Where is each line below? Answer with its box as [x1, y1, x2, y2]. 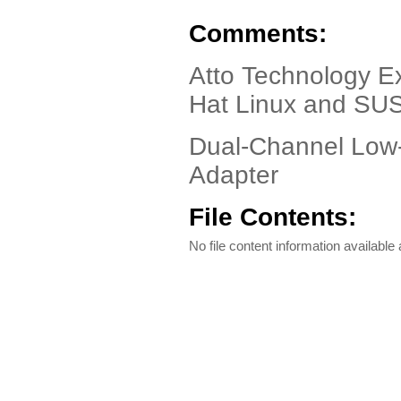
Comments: [189, 20, 327, 47]
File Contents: [189, 203, 356, 231]
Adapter [189, 161, 278, 189]
